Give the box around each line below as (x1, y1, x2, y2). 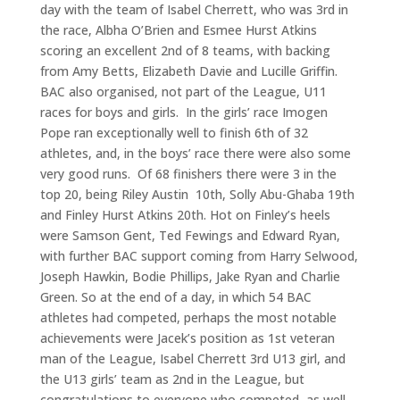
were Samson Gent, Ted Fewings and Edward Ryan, (39, 227, 340, 245)
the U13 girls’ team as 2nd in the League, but (39, 371, 304, 388)
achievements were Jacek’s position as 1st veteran (39, 329, 335, 347)
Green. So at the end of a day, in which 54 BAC (39, 288, 312, 306)
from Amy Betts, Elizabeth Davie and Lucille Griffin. (39, 62, 337, 80)
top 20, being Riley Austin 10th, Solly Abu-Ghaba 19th (39, 186, 354, 204)
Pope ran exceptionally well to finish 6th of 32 (39, 124, 308, 142)
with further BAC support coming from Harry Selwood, (39, 247, 358, 265)
